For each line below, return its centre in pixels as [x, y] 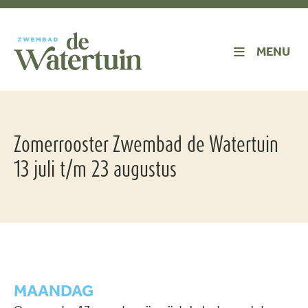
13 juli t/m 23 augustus [95, 169]
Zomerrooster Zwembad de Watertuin [146, 144]
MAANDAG [54, 291]
